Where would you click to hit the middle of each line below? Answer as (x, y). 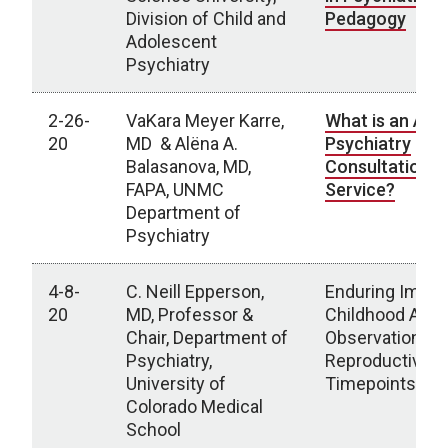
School (153, 429)
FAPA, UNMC (175, 189)
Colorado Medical (194, 406)
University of (176, 383)
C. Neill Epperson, (195, 291)
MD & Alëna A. (182, 143)
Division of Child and (206, 18)
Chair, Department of (207, 337)
